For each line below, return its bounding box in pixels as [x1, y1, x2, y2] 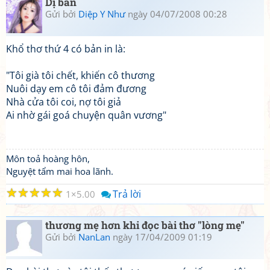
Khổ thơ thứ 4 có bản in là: [6, 42, 125, 55]
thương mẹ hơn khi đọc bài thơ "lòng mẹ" [45, 218, 245, 232]
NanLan [78, 231, 110, 243]
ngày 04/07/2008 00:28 [125, 8, 227, 20]
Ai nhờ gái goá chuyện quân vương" [6, 108, 166, 122]
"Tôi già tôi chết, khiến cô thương [6, 69, 155, 82]
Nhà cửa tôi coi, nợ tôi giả [6, 95, 121, 108]
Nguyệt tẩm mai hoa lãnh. [6, 165, 113, 177]
